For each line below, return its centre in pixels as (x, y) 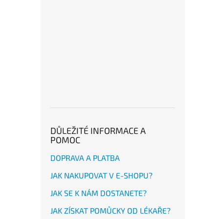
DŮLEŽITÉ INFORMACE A (98, 131)
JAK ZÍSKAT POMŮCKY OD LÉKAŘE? (110, 210)
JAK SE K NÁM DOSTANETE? (99, 193)
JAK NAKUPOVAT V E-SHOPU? (101, 175)
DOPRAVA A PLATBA (85, 158)
